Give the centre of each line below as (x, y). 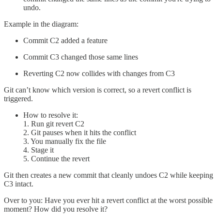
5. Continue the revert (56, 158)
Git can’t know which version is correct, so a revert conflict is (98, 90)
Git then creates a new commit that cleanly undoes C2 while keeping (108, 175)
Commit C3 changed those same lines (81, 57)
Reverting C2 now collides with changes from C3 (99, 73)
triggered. (18, 98)
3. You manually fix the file (65, 141)
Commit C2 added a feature (65, 40)
